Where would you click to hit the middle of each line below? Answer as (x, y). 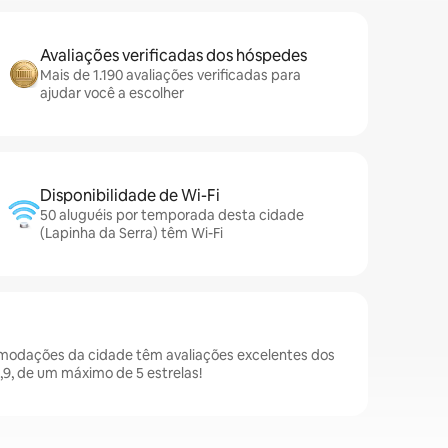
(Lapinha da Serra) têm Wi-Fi (131, 233)
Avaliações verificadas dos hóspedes (173, 55)
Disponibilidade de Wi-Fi (130, 195)
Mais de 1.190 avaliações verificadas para (170, 75)
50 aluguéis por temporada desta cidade (172, 215)
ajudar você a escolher (112, 93)
